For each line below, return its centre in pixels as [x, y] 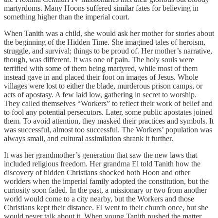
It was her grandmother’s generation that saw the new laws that [100, 155]
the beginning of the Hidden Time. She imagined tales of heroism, [105, 42]
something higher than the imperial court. [67, 17]
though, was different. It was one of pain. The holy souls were [99, 60]
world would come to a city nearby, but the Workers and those [99, 199]
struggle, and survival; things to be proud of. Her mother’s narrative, [108, 51]
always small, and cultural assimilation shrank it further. [89, 139]
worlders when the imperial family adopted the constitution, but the [106, 182]
